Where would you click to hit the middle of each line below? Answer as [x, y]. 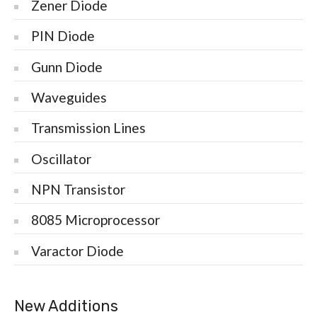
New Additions [66, 306]
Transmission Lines [89, 128]
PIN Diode [63, 36]
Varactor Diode [78, 250]
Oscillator [62, 158]
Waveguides [69, 97]
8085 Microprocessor [96, 220]
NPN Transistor [79, 189]
